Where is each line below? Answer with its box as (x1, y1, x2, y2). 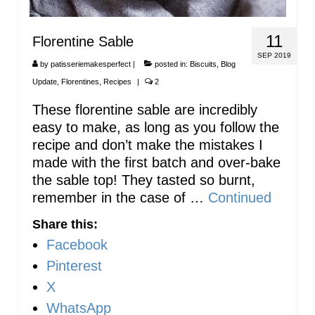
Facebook (46, 236, 108, 252)
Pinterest (46, 257, 102, 274)
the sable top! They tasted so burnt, (32, 172, 255, 188)
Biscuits (190, 60, 217, 69)
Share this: (32, 217, 98, 232)
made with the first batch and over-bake (32, 155, 281, 171)
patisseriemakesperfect (51, 60, 131, 69)
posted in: (153, 60, 190, 69)
